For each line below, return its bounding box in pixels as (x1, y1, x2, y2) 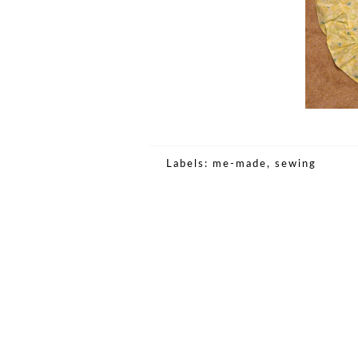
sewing (275, 159, 316, 170)
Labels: (166, 159, 213, 170)
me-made (213, 159, 267, 170)
